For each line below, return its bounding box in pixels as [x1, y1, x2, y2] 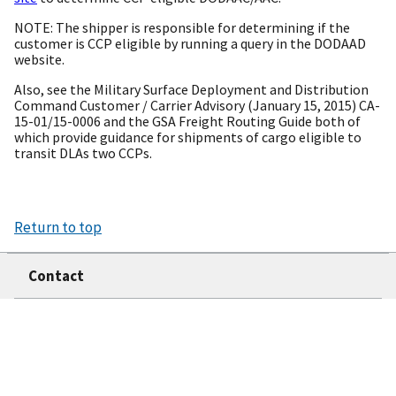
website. [14, 50, 65, 68]
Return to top [14, 217, 102, 237]
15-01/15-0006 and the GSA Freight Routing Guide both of [14, 112, 361, 130]
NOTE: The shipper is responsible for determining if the [14, 19, 350, 36]
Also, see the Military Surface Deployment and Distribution [14, 80, 369, 98]
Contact [28, 266, 84, 286]
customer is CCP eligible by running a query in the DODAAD [14, 34, 366, 52]
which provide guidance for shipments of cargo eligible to [14, 128, 362, 146]
